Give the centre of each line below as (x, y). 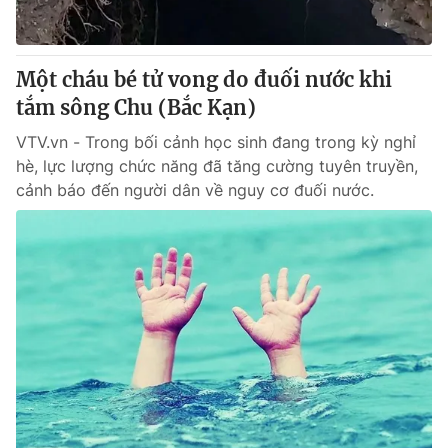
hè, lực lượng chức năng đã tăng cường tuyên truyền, (217, 166)
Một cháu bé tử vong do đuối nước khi (204, 79)
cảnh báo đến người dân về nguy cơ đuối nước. (195, 190)
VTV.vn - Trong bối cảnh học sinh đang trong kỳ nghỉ (216, 142)
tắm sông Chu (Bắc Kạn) (136, 107)
